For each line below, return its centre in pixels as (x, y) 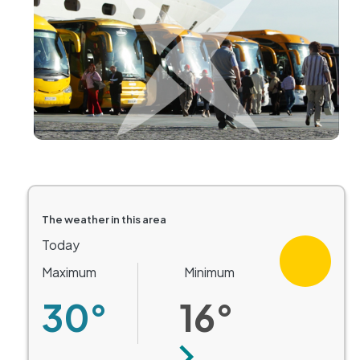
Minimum (209, 272)
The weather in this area (104, 220)
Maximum (69, 272)
